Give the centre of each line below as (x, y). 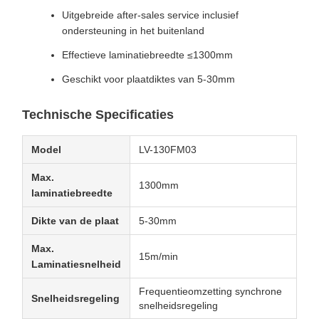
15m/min (158, 256)
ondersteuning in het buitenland (133, 31)
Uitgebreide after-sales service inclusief (150, 15)
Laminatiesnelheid (76, 264)
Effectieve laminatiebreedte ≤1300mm (147, 55)
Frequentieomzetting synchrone (210, 291)
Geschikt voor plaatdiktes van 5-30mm (148, 79)
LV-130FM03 (168, 150)
